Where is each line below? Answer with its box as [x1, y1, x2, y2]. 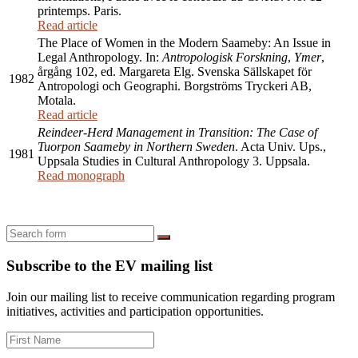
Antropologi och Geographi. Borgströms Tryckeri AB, [38, 79, 312, 93]
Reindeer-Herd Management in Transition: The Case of [38, 125, 317, 140]
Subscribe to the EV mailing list [6, 257, 213, 274]
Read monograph [38, 169, 125, 183]
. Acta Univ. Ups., [235, 140, 326, 154]
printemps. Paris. [38, 4, 121, 18]
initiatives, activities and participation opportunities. [6, 304, 264, 318]
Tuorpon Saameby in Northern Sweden [38, 140, 235, 154]
